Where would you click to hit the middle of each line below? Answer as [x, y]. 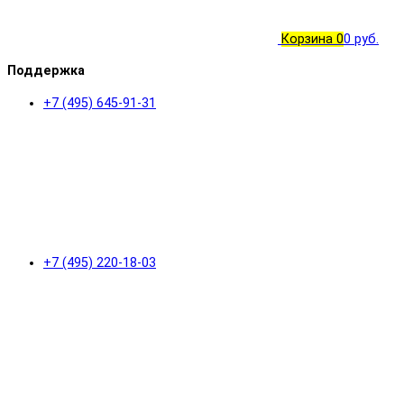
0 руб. [361, 39]
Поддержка [46, 71]
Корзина [307, 39]
